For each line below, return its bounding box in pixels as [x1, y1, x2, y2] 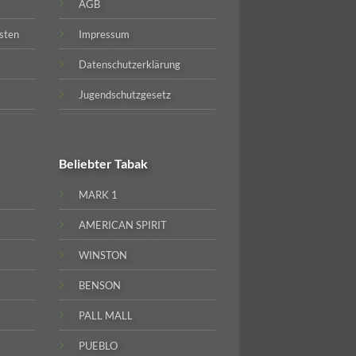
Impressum [79, 28, 130, 41]
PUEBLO [79, 339, 118, 353]
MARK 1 [79, 188, 118, 202]
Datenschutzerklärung [79, 58, 181, 72]
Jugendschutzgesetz [79, 88, 172, 102]
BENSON [79, 279, 122, 292]
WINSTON [79, 249, 128, 262]
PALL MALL [79, 309, 133, 323]
